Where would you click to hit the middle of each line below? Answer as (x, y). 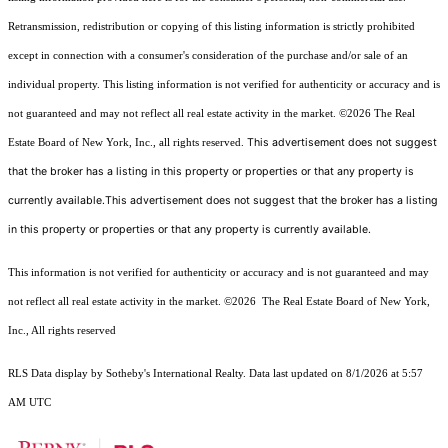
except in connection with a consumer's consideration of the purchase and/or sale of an (208, 56)
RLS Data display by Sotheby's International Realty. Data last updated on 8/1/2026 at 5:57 (215, 374)
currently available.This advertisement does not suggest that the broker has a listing (223, 201)
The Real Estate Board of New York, (344, 302)
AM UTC (29, 403)
